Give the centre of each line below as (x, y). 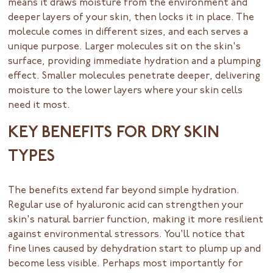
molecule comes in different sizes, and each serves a (128, 32)
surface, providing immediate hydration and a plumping (135, 61)
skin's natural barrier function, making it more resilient (136, 220)
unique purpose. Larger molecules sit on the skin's (125, 47)
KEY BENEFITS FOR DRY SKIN (114, 133)
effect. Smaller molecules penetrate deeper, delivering (134, 76)
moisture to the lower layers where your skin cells (126, 90)
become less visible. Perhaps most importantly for (126, 264)
